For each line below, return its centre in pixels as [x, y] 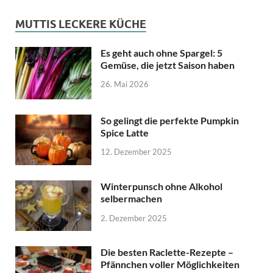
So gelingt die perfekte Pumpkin [170, 120]
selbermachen [131, 199]
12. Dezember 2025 [136, 152]
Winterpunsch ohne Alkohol [161, 186]
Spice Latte [125, 132]
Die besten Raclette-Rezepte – [167, 252]
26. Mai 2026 [125, 84]
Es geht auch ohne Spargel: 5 [161, 52]
